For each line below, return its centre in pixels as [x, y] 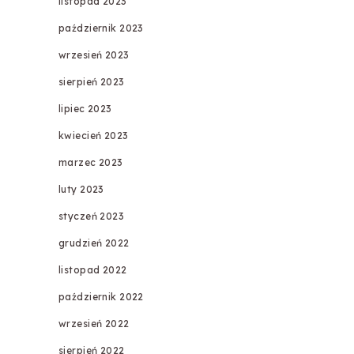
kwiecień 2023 [93, 136]
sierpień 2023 [91, 82]
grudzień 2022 [94, 243]
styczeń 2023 [91, 217]
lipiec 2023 [85, 109]
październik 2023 [101, 28]
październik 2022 [101, 297]
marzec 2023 [90, 163]
